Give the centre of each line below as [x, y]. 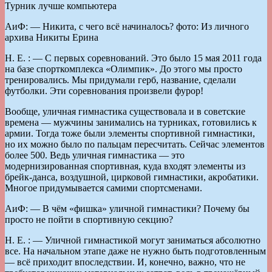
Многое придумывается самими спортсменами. [104, 188]
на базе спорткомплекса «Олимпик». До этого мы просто [124, 69]
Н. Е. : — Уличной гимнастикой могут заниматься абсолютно [133, 240]
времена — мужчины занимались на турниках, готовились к [131, 122]
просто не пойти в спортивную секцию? [89, 219]
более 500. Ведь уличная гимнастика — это [95, 155]
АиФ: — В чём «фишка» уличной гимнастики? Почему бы [127, 208]
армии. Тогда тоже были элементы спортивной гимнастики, [130, 133]
